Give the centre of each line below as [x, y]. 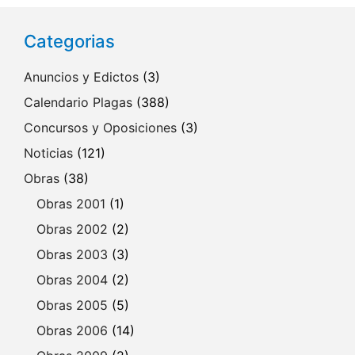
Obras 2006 [72, 330]
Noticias [48, 153]
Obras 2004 [72, 280]
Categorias [69, 41]
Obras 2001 [71, 204]
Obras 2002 [72, 229]
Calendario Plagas [78, 102]
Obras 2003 [72, 254]
